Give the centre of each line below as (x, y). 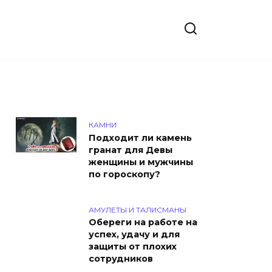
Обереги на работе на (143, 223)
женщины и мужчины (141, 162)
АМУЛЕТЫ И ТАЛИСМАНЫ (138, 209)
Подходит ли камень (140, 138)
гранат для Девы (131, 150)
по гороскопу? (124, 174)
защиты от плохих (133, 247)
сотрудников (121, 259)
